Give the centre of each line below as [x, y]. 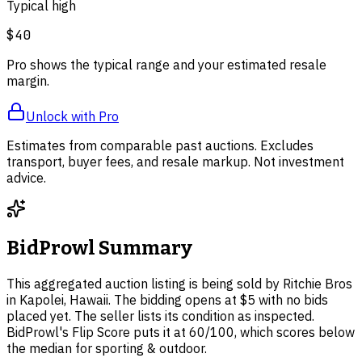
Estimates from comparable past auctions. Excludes [160, 145]
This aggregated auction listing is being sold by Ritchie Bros [179, 284]
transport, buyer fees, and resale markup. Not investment [175, 161]
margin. [28, 80]
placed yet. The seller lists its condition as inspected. [160, 316]
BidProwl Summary [99, 248]
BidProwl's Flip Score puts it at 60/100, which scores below [181, 333]
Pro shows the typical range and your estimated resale [166, 64]
